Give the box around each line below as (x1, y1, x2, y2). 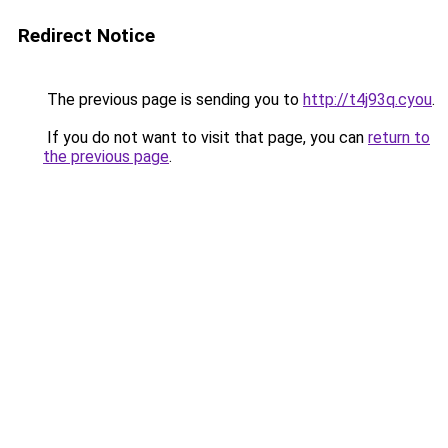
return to (368, 128, 430, 147)
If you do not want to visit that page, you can (43, 128, 368, 147)
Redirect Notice (18, 24, 155, 47)
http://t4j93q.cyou (303, 90, 432, 109)
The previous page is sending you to (43, 90, 303, 109)
